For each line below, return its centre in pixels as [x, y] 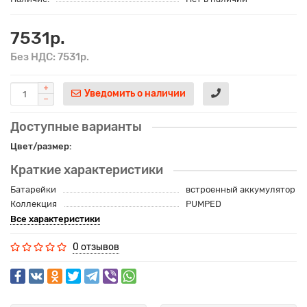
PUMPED [203, 204]
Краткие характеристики [87, 170]
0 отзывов [96, 247]
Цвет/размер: [41, 147]
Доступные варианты [76, 127]
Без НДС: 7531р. [50, 57]
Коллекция [34, 204]
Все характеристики [55, 219]
